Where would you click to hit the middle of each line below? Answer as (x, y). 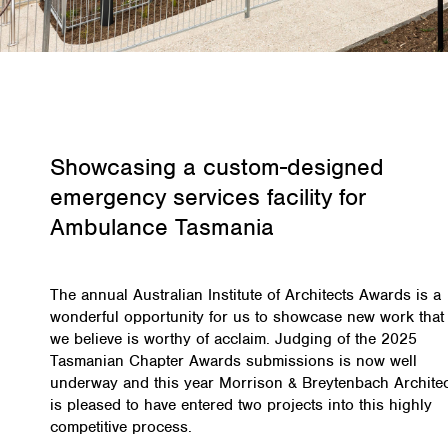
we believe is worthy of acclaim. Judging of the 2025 (233, 339)
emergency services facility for (208, 197)
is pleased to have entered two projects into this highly (241, 405)
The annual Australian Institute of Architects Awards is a (245, 295)
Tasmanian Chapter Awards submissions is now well (233, 361)
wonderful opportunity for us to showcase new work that (247, 317)
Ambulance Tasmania (162, 227)
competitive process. (121, 427)
